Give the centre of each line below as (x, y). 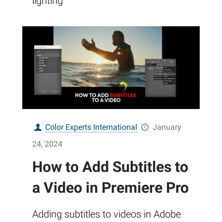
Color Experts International (91, 127)
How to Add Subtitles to (110, 166)
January (167, 127)
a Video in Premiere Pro (111, 187)
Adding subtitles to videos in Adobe (107, 214)
